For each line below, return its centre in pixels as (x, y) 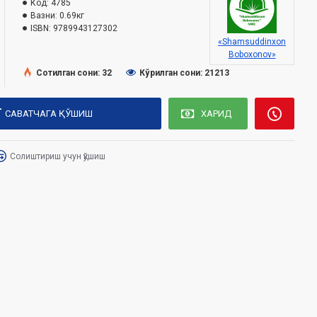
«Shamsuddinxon (252, 42)
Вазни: (44, 16)
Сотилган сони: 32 (74, 73)
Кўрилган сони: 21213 (184, 73)
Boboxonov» (252, 54)
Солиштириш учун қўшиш (58, 156)
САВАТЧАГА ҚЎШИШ (49, 114)
